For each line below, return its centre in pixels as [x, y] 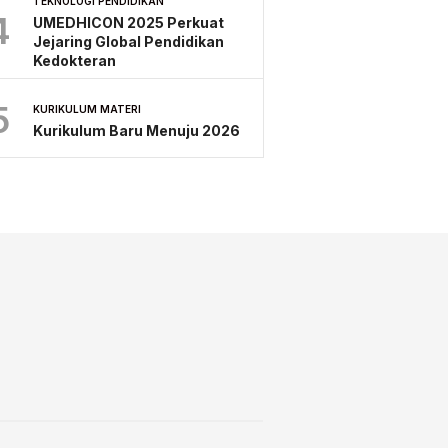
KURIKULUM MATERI [87, 108]
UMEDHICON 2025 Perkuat [128, 22]
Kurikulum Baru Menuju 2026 [136, 130]
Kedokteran [74, 60]
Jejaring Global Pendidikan [128, 41]
